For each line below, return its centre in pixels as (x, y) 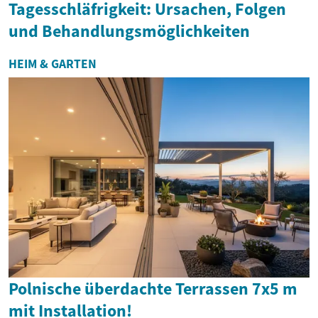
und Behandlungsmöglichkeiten (129, 31)
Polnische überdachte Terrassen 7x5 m (153, 289)
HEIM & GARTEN (53, 64)
